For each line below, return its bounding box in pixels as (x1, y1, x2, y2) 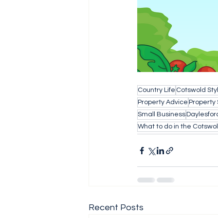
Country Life (138, 87, 175, 93)
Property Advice (138, 99, 188, 106)
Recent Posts (89, 203, 144, 212)
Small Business (138, 111, 185, 118)
